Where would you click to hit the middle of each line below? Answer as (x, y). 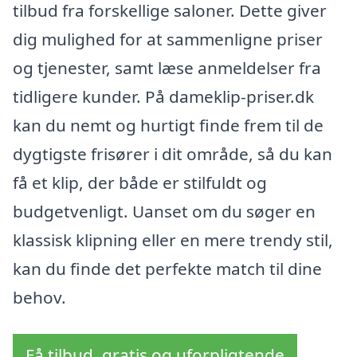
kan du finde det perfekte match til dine (167, 269)
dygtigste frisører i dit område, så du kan (173, 154)
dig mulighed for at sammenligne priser (168, 39)
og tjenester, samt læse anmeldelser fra (167, 68)
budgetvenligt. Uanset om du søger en (164, 212)
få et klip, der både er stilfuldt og (140, 183)
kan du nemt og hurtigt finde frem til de (168, 126)
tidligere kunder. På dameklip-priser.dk (163, 97)
